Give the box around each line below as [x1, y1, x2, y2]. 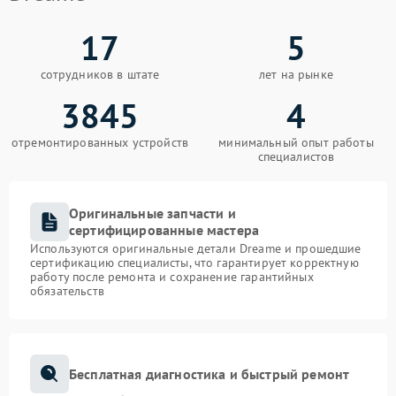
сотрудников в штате [40, 66, 160, 82]
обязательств [30, 283, 104, 299]
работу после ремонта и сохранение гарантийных [30, 269, 314, 285]
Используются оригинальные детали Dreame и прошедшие [30, 240, 362, 256]
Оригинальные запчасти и [69, 204, 236, 222]
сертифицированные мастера [69, 221, 260, 239]
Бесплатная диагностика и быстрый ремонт [69, 364, 350, 383]
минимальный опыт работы [218, 134, 374, 150]
